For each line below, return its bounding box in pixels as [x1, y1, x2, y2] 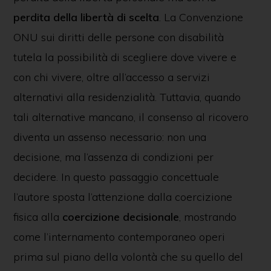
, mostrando [178, 210, 237, 224]
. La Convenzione [158, 10, 243, 24]
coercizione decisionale [62, 210, 179, 224]
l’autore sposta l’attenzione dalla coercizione [13, 190, 232, 204]
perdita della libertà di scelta [13, 10, 159, 24]
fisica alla [13, 210, 62, 224]
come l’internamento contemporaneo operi [13, 230, 225, 244]
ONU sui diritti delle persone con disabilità [13, 30, 224, 44]
